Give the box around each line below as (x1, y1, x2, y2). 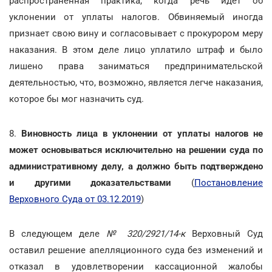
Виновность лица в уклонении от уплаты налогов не (21, 128, 263, 139)
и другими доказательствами (9, 177, 172, 188)
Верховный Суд (185, 228, 263, 239)
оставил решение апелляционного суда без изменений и (9, 245, 263, 256)
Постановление (194, 177, 263, 188)
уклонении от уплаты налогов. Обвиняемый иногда (9, 12, 263, 22)
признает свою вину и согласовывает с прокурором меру (9, 28, 263, 39)
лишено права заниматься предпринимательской (9, 61, 263, 72)
